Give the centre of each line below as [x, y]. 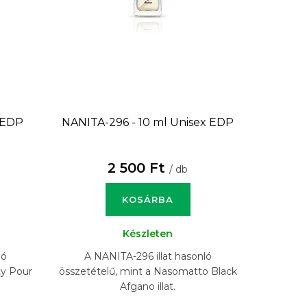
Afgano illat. [148, 286]
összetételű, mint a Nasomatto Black [148, 271]
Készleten [148, 233]
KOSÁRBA [148, 199]
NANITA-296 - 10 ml [116, 122]
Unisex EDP [202, 122]
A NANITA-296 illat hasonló [148, 256]
